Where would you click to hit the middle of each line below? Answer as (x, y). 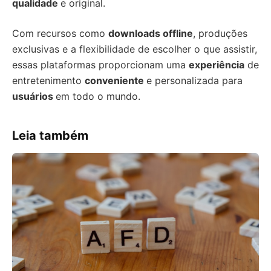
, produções (220, 33)
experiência (217, 65)
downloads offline (151, 33)
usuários (34, 96)
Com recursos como (60, 33)
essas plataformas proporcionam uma (100, 65)
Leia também (50, 135)
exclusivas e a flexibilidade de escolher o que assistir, (135, 49)
